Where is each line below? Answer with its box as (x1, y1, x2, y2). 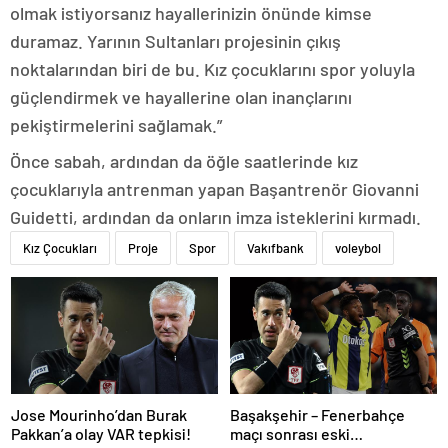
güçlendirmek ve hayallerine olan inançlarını (10, 86, 352, 109)
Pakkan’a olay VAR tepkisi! (11, 423, 191, 443)
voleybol (335, 240, 381, 257)
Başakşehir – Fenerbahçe (230, 404, 405, 424)
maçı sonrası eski (230, 423, 350, 443)
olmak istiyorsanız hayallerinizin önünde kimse (10, 2, 372, 25)
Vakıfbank (247, 240, 304, 257)
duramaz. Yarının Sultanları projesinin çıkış (10, 30, 341, 53)
